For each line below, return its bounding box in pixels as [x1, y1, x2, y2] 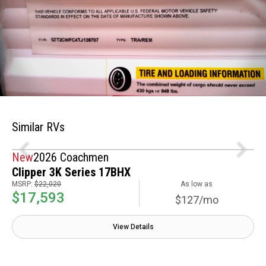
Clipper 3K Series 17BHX [12, 165, 131, 180]
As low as [180, 180, 213, 189]
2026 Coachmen [33, 150, 109, 165]
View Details [112, 223, 154, 232]
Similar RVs [12, 120, 65, 135]
